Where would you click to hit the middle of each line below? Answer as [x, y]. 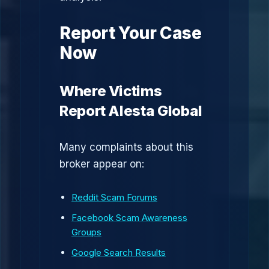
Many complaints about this [126, 147]
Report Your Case [131, 33]
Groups [86, 232]
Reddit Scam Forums [114, 197]
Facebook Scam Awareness [129, 218]
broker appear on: [102, 164]
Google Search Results [119, 252]
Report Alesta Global [131, 111]
